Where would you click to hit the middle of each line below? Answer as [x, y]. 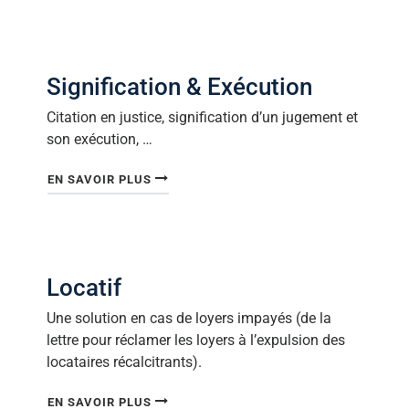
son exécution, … [100, 140]
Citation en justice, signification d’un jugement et [202, 118]
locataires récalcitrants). [124, 362]
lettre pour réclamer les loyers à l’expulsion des [196, 340]
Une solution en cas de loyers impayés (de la [189, 318]
